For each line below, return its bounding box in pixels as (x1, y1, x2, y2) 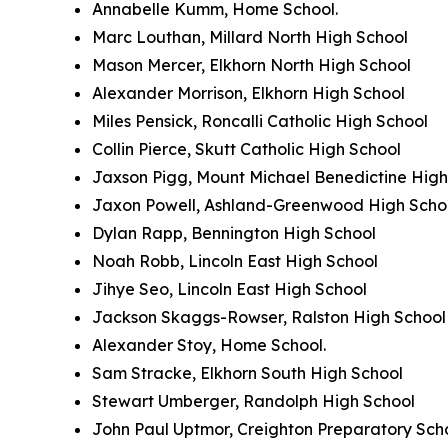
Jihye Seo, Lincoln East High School (92, 279, 367, 300)
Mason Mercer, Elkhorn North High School (92, 55, 411, 76)
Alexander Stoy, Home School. (92, 335, 326, 356)
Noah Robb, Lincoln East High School (92, 251, 378, 272)
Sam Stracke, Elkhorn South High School (92, 363, 403, 384)
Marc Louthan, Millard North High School (92, 27, 408, 48)
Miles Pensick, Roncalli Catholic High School (92, 111, 428, 132)
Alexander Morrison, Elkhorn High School (92, 83, 405, 104)
